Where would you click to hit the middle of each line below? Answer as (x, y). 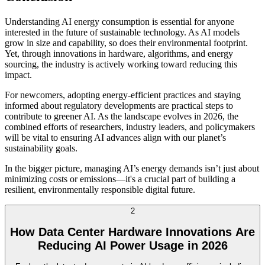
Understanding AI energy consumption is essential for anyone (119, 22)
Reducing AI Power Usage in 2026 (132, 245)
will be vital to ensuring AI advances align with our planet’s (115, 138)
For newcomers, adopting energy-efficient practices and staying (123, 95)
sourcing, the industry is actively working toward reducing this (121, 64)
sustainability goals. (41, 148)
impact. (18, 75)
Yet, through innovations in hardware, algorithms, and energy (119, 54)
